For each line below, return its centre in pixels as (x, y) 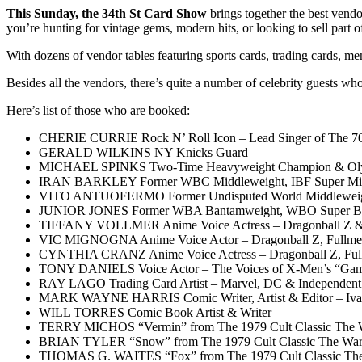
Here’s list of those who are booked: (98, 110)
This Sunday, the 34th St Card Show (107, 13)
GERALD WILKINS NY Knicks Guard (143, 152)
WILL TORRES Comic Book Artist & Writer (155, 312)
